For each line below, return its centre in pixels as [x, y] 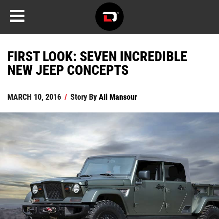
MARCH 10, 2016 [34, 97]
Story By [84, 97]
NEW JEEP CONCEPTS [68, 69]
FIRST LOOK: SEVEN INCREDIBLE [97, 56]
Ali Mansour [118, 97]
